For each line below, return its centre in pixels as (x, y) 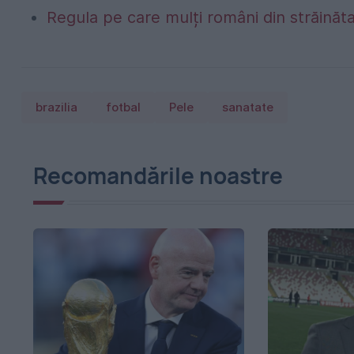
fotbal (123, 108)
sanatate (248, 108)
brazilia (56, 108)
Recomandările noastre (158, 176)
